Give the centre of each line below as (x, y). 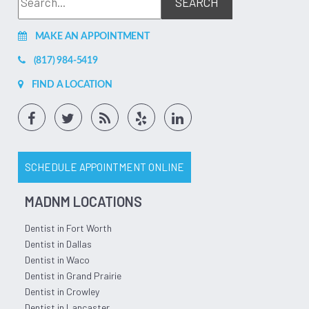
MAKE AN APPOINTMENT (92, 36)
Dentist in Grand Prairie (73, 275)
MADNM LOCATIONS (83, 201)
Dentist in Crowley (62, 291)
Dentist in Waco (57, 259)
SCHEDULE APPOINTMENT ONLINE (104, 167)
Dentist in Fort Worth (68, 228)
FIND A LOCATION (72, 84)
